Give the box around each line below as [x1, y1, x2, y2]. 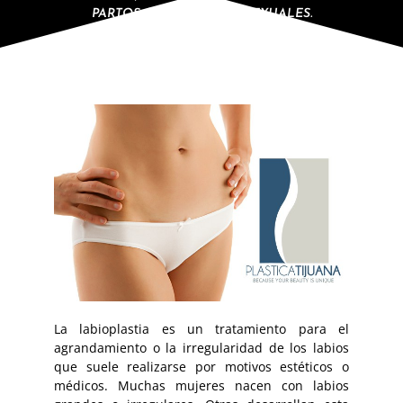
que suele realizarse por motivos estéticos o [54, 358, 349, 376]
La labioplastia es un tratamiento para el [54, 320, 349, 338]
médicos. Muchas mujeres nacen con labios [54, 377, 349, 395]
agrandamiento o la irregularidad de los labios [54, 339, 349, 357]
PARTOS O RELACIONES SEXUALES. [91, 7, 312, 22]
